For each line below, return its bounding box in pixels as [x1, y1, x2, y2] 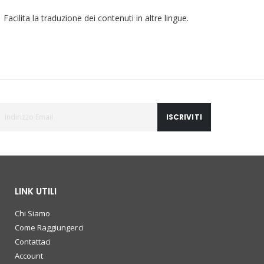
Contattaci [14, 236, 51, 247]
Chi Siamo [14, 207, 51, 219]
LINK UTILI [14, 184, 57, 197]
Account [14, 250, 44, 261]
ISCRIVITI [166, 112, 202, 123]
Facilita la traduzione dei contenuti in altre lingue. [3, 12, 189, 24]
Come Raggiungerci [14, 222, 84, 233]
